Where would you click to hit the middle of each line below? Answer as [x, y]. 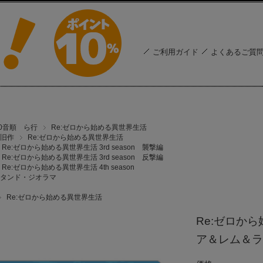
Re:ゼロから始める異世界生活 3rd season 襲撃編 [82, 147]
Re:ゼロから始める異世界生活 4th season [68, 167]
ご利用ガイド [176, 52]
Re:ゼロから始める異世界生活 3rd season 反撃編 [82, 157]
